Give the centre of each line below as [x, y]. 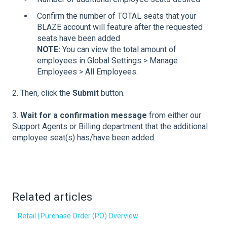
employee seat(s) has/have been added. [85, 138]
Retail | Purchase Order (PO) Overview [78, 216]
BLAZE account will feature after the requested [120, 27]
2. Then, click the [42, 93]
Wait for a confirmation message [84, 116]
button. [112, 93]
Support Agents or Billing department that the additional [110, 127]
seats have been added [79, 39]
